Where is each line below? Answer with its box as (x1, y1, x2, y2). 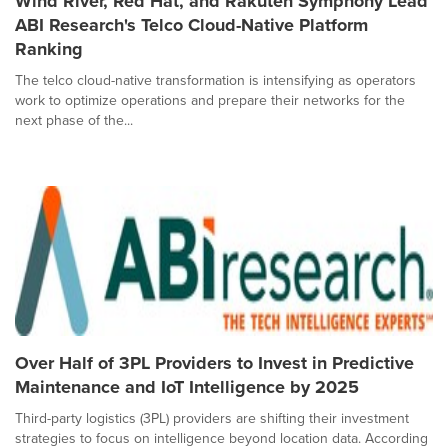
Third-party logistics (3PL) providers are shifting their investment (15, 407, 409, 429)
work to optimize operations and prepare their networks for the (15, 89, 405, 111)
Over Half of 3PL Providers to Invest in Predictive (15, 349, 414, 376)
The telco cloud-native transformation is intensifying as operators (15, 69, 416, 91)
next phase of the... (15, 109, 133, 131)
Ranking (15, 35, 83, 62)
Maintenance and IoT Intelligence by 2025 (15, 373, 359, 400)
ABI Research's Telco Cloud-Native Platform (15, 11, 368, 38)
